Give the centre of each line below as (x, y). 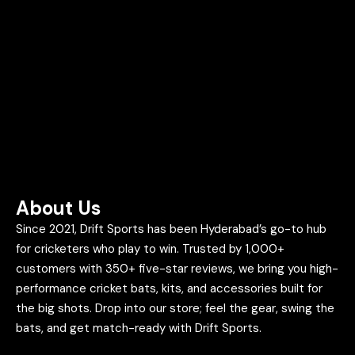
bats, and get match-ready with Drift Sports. (139, 328)
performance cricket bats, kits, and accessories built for (169, 289)
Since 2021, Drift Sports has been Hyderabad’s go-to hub (171, 229)
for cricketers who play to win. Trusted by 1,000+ (150, 249)
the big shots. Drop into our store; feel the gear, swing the (175, 309)
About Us (58, 208)
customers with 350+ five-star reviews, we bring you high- (177, 269)
